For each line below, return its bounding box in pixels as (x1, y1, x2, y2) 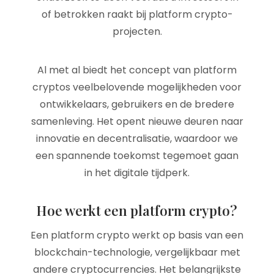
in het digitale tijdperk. (84, 166, 190, 180)
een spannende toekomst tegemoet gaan (35, 149, 239, 163)
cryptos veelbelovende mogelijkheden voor (32, 80, 242, 94)
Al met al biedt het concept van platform (37, 63, 237, 77)
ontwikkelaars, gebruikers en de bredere (40, 97, 234, 111)
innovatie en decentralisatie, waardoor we (36, 131, 238, 146)
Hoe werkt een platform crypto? (37, 201, 237, 220)
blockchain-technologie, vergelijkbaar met (34, 245, 240, 259)
